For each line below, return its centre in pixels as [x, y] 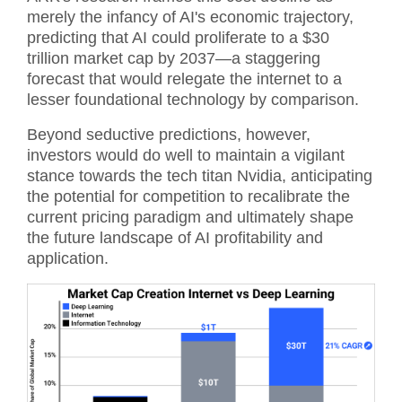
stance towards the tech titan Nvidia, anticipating [200, 175]
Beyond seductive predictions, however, [169, 134]
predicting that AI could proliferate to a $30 [178, 37]
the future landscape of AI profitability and [175, 237]
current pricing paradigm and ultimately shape [190, 217]
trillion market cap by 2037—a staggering [174, 58]
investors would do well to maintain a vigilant [186, 155]
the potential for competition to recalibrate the [188, 196]
